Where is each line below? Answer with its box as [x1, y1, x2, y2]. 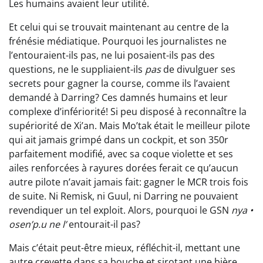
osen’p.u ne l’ [9, 218, 66, 231]
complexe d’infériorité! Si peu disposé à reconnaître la [9, 105, 247, 119]
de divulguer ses [161, 63, 235, 76]
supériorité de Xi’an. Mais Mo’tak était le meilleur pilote [9, 119, 250, 133]
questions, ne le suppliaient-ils [9, 63, 145, 76]
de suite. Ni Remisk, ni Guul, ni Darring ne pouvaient [9, 190, 238, 203]
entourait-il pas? [66, 218, 140, 231]
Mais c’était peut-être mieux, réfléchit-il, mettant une [9, 241, 240, 255]
